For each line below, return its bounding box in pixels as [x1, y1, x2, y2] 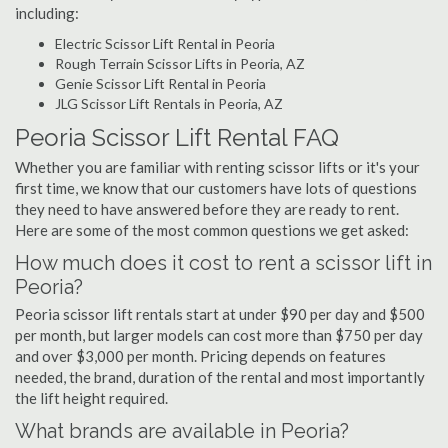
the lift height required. [15, 389, 168, 407]
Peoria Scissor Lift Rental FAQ [15, 123, 339, 152]
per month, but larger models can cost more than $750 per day [15, 326, 423, 344]
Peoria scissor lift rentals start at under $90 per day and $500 [15, 305, 425, 323]
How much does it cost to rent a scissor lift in [15, 251, 432, 275]
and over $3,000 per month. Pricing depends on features [15, 347, 386, 365]
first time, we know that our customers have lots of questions [15, 179, 417, 197]
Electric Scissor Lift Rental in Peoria [55, 35, 275, 52]
